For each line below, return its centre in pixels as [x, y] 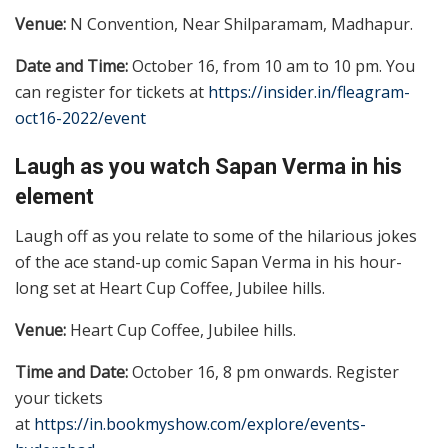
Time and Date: [71, 372]
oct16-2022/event [80, 117]
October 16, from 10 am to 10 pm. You [271, 65]
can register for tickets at [111, 91]
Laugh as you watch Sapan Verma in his [208, 167]
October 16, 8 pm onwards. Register [263, 372]
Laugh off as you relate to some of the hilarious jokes [216, 236]
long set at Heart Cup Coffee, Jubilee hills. [170, 288]
